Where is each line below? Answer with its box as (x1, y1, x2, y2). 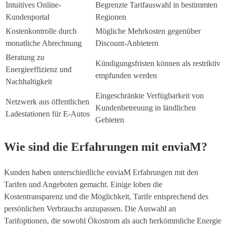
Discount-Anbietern (95, 39, 158, 48)
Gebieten (95, 116, 124, 125)
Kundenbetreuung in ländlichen (95, 103, 196, 112)
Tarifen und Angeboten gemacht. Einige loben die (4, 180, 162, 189)
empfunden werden (95, 71, 157, 80)
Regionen (95, 13, 126, 22)
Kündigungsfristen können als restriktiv (95, 59, 220, 68)
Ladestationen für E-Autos (6, 109, 90, 119)
